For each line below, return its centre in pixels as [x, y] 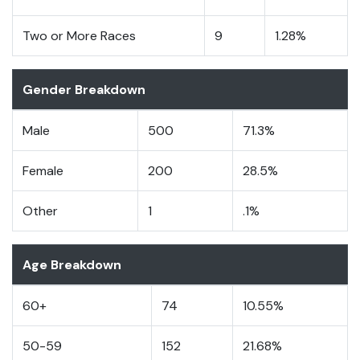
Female [43, 170]
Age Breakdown [72, 264]
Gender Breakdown [84, 89]
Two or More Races [79, 35]
